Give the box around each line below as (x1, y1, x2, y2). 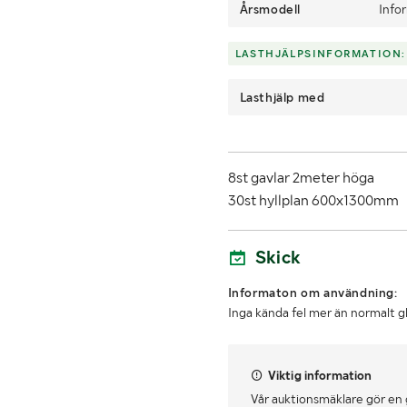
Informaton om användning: (227, 285, 398, 301)
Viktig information (267, 368, 372, 383)
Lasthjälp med (239, 90, 325, 105)
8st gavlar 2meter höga (227, 169, 374, 187)
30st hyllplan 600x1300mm (227, 192, 399, 210)
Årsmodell (239, 2, 302, 17)
